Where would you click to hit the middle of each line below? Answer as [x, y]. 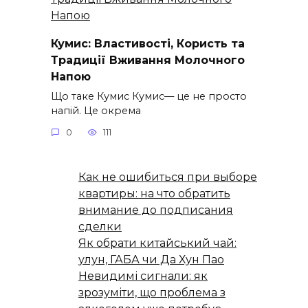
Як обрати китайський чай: [157, 243]
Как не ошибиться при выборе [168, 177]
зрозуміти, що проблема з [152, 293]
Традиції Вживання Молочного [148, 60]
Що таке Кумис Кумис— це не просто [149, 96]
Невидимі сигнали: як [143, 276]
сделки [100, 227]
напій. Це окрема [96, 110]
